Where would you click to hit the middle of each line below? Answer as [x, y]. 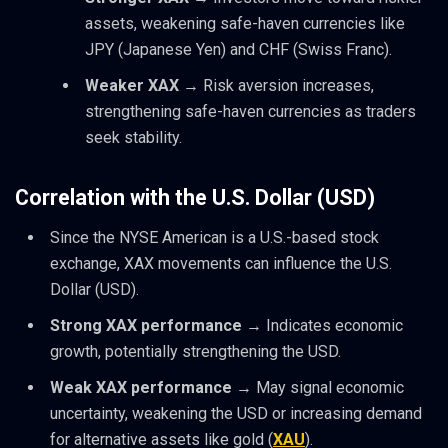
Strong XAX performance [146, 325]
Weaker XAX [132, 86]
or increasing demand [347, 413]
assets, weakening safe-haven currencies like [245, 24]
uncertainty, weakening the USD [159, 413]
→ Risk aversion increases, [276, 86]
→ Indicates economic [322, 325]
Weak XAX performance [141, 387]
